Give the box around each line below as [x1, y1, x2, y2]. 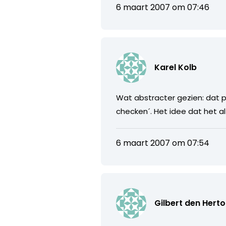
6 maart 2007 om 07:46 [116, 1, 210, 13]
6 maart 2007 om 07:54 [116, 137, 210, 149]
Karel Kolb [154, 61, 197, 73]
